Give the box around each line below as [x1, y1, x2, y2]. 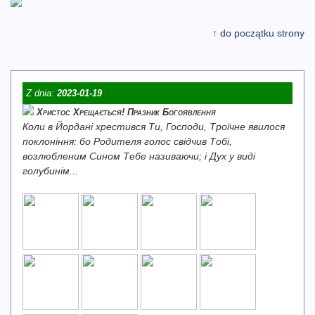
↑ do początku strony [212, 27, 304, 39]
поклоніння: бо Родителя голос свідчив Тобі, [22, 136, 232, 147]
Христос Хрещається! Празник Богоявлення [37, 107, 216, 117]
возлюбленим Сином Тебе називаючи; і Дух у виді [22, 150, 255, 162]
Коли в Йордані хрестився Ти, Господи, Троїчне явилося [22, 121, 285, 132]
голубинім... [22, 165, 78, 176]
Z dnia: [26, 88, 57, 98]
